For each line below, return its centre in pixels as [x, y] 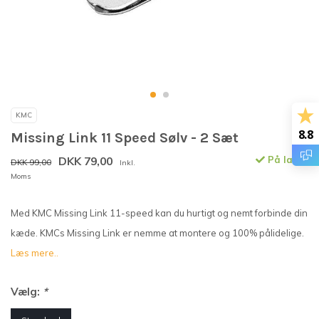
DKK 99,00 [31, 162]
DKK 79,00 [85, 161]
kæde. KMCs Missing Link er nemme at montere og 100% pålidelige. [157, 233]
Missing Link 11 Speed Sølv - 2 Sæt [125, 138]
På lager [287, 160]
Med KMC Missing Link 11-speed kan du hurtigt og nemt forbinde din [159, 213]
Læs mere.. [35, 253]
